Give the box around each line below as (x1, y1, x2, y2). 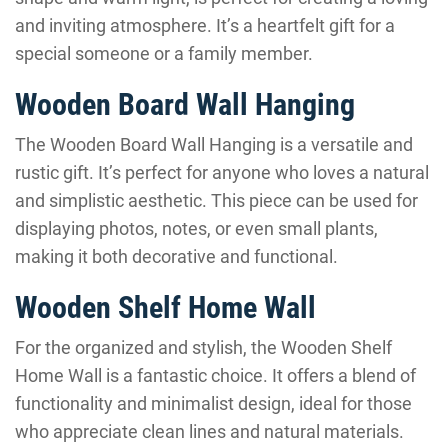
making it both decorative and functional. (15, 246, 338, 267)
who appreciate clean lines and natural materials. (15, 421, 404, 442)
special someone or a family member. (15, 43, 313, 64)
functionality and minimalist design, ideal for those (15, 393, 412, 414)
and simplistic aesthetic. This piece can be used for (15, 190, 418, 211)
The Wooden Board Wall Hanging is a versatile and (15, 134, 413, 155)
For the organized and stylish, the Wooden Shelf (15, 337, 392, 358)
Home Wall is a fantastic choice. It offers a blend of (15, 365, 416, 386)
